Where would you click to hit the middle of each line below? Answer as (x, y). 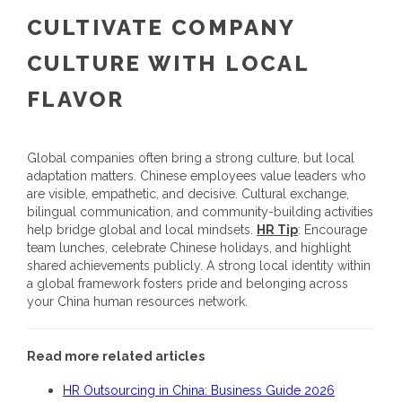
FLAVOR (76, 99)
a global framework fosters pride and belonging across (188, 283)
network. (221, 301)
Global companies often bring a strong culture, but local (191, 157)
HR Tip (277, 229)
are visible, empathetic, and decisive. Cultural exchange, (188, 193)
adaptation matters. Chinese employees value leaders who (197, 175)
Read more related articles (116, 356)
